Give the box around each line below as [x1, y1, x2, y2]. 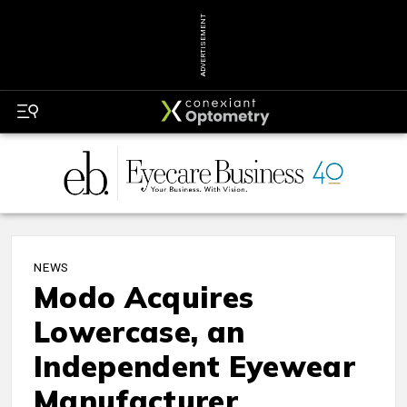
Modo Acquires [34, 279, 254, 316]
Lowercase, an [34, 313, 245, 351]
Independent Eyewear [34, 348, 356, 385]
